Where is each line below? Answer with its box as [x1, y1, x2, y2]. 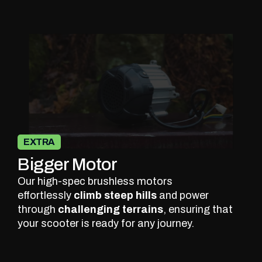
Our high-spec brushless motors [18, 175, 173, 187]
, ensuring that [163, 203, 233, 215]
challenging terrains [58, 203, 163, 215]
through [18, 203, 58, 215]
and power [157, 189, 209, 201]
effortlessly [18, 189, 74, 201]
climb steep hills [74, 189, 157, 201]
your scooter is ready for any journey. [18, 217, 194, 229]
